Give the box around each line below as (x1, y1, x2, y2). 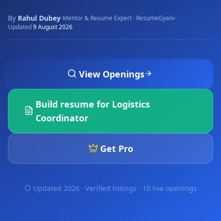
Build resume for (36, 98, 112, 110)
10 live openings (143, 184, 197, 193)
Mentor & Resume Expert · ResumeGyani (63, 14, 174, 22)
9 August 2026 (33, 23, 73, 31)
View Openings (78, 68, 145, 80)
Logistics (112, 98, 150, 110)
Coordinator (36, 112, 89, 124)
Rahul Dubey (18, 13, 61, 23)
